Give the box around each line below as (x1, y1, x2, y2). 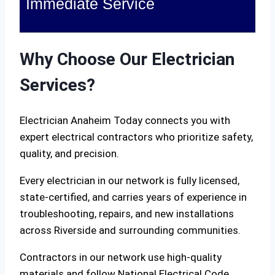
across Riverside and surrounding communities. (20, 224, 241, 237)
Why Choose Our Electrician (20, 48, 234, 69)
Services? (20, 74, 95, 95)
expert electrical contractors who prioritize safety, (20, 131, 253, 144)
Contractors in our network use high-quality (20, 251, 222, 264)
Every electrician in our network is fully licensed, (20, 174, 239, 187)
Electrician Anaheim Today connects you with (20, 114, 230, 127)
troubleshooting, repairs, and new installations (20, 207, 234, 220)
